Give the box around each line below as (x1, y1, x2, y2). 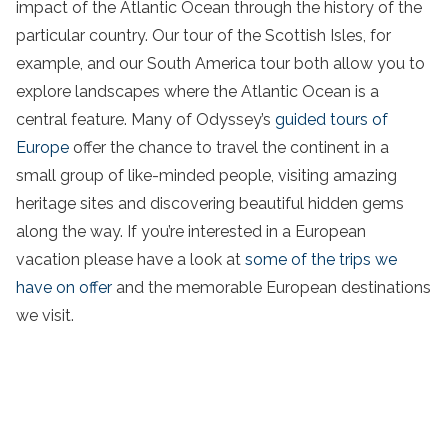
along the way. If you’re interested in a (16, 222, 295, 242)
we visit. (16, 306, 74, 326)
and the (112, 278, 176, 298)
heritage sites (16, 194, 114, 214)
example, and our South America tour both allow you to (16, 54, 425, 74)
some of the (245, 250, 339, 270)
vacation (16, 250, 80, 270)
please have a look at (80, 250, 245, 270)
